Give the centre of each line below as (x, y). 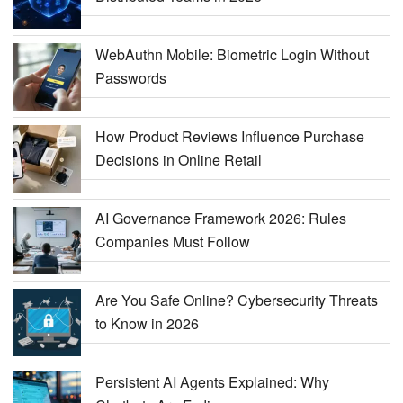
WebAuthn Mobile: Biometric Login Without (232, 54)
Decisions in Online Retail (179, 159)
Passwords (131, 77)
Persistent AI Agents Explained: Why (212, 381)
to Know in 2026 (147, 323)
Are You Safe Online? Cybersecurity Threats (237, 300)
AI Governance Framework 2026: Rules (221, 218)
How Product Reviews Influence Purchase (230, 136)
